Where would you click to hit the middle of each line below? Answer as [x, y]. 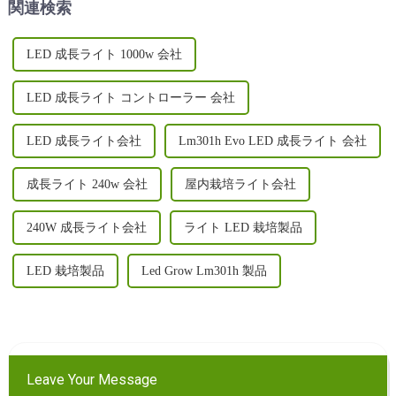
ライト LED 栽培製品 [243, 228]
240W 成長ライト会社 [86, 228]
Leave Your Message [91, 380]
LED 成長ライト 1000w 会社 [104, 55]
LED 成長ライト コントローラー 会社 [130, 98]
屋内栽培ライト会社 [240, 185]
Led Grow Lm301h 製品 [204, 271]
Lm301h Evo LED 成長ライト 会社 [272, 141]
